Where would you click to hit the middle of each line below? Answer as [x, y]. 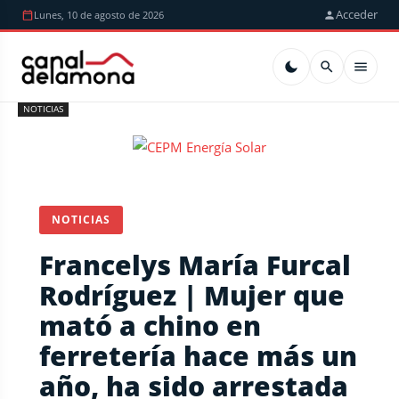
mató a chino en [150, 326]
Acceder [357, 14]
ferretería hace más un [198, 356]
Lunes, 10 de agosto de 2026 [99, 15]
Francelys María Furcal [195, 265]
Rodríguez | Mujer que [192, 295]
